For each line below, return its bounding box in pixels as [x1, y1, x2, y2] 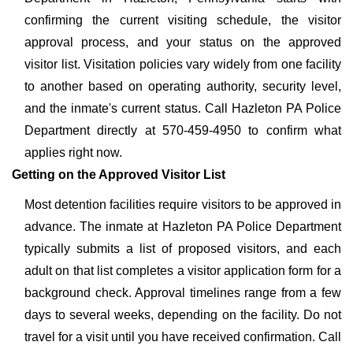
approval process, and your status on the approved [24, 35, 341, 49]
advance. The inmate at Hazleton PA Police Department [24, 220, 341, 233]
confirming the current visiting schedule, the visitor [24, 13, 341, 27]
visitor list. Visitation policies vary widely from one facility [24, 58, 341, 71]
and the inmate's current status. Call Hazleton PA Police [24, 102, 341, 115]
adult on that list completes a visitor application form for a [24, 264, 341, 277]
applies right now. [24, 146, 122, 159]
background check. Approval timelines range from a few [24, 286, 341, 299]
